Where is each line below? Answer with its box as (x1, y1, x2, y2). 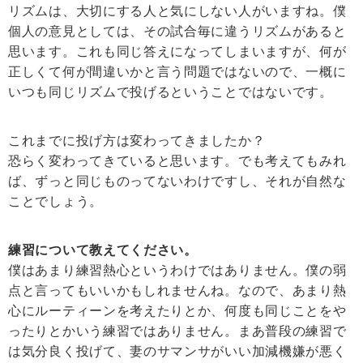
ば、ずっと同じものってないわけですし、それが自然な (8, 174, 347, 189)
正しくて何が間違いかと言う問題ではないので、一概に (8, 65, 347, 79)
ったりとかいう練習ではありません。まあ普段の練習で (8, 324, 347, 339)
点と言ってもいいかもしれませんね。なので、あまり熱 (8, 284, 347, 298)
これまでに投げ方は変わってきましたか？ (8, 134, 266, 148)
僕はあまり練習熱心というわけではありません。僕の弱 (8, 263, 347, 278)
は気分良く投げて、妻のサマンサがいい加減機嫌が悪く (8, 344, 347, 359)
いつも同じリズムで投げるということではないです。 (8, 85, 333, 100)
